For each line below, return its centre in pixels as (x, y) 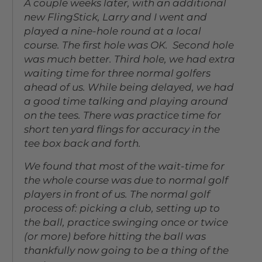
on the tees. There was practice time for (123, 116)
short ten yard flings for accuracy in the (122, 130)
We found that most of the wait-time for (125, 166)
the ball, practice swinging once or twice (126, 223)
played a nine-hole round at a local (113, 31)
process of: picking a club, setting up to (122, 208)
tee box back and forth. (83, 144)
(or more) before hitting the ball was (115, 237)
